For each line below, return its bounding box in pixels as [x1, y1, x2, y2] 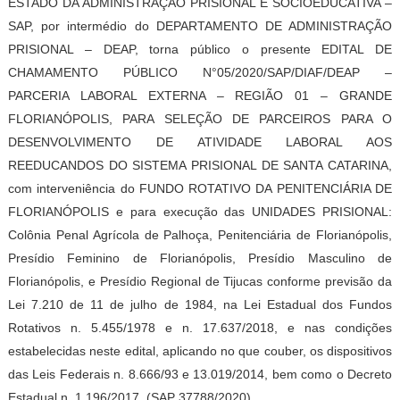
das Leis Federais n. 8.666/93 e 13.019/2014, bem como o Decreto [8, 366, 392, 381]
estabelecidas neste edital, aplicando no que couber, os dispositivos [8, 343, 392, 358]
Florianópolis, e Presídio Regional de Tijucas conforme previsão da [8, 273, 392, 288]
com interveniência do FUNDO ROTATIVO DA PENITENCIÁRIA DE [8, 180, 392, 196]
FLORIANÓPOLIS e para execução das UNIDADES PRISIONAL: [8, 204, 392, 219]
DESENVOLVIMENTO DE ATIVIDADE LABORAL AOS [8, 134, 392, 149]
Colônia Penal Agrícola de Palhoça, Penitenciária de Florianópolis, [8, 227, 392, 242]
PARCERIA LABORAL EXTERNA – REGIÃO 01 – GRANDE [8, 87, 392, 103]
